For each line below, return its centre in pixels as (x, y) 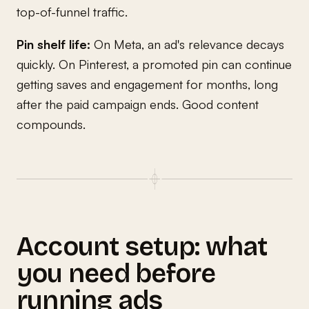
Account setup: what (142, 246)
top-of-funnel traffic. (72, 11)
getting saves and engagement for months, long (147, 84)
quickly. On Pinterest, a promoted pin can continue (154, 64)
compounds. (51, 124)
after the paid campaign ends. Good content (138, 104)
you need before (116, 273)
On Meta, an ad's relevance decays (187, 44)
